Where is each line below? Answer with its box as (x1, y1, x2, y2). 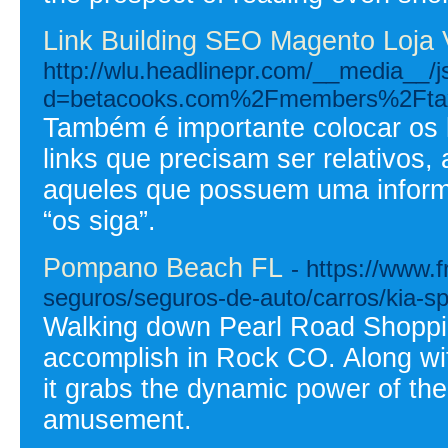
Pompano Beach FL (43, 252, 283, 283)
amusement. (43, 404, 192, 435)
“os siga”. (43, 205, 156, 236)
